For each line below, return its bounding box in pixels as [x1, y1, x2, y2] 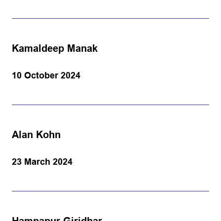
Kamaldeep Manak [12, 43, 98, 54]
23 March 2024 [12, 157, 73, 167]
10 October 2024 [12, 71, 80, 80]
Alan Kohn [12, 129, 61, 140]
